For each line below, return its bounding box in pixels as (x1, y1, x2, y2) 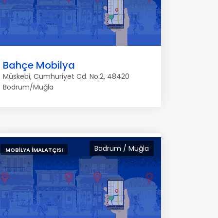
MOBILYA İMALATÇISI (5, 146, 63, 154)
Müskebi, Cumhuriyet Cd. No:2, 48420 (3, 72, 129, 81)
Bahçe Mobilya (3, 58, 75, 72)
